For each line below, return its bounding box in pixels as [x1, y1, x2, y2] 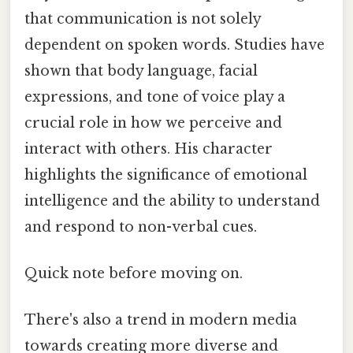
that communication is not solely [24, 9, 261, 28]
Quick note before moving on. [24, 264, 243, 282]
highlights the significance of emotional [24, 165, 307, 184]
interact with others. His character [24, 139, 273, 158]
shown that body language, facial [24, 61, 258, 80]
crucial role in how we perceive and [24, 113, 282, 132]
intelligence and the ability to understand [24, 191, 320, 210]
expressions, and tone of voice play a [24, 87, 285, 106]
